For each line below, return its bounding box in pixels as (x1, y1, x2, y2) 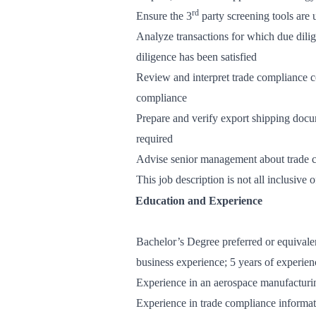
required (136, 133, 173, 145)
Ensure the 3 (136, 10, 192, 22)
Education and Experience (135, 195, 262, 207)
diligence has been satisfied (136, 51, 257, 63)
